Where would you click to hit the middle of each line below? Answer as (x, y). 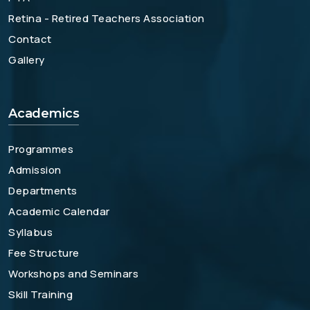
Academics (44, 113)
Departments (43, 191)
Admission (35, 170)
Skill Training (40, 294)
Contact (30, 39)
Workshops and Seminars (73, 274)
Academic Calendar (59, 211)
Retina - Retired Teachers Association (107, 18)
